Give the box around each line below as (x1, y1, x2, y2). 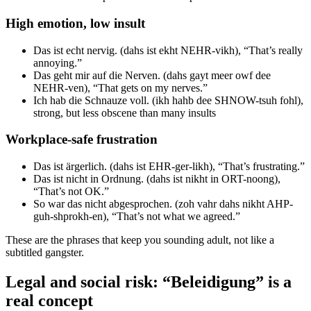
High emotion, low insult (6, 15, 145, 31)
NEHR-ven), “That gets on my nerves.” (33, 81, 208, 94)
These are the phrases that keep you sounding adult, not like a (6, 234, 274, 246)
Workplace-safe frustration (6, 132, 158, 147)
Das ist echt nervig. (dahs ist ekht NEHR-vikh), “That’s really (33, 44, 303, 56)
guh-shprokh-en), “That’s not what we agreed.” (33, 210, 240, 222)
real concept (6, 291, 93, 310)
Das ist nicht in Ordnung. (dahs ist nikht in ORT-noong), (33, 173, 280, 185)
